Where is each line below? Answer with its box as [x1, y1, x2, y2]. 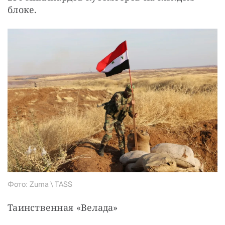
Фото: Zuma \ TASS [8, 180, 72, 189]
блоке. [8, 4, 37, 16]
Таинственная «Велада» [8, 201, 118, 214]
